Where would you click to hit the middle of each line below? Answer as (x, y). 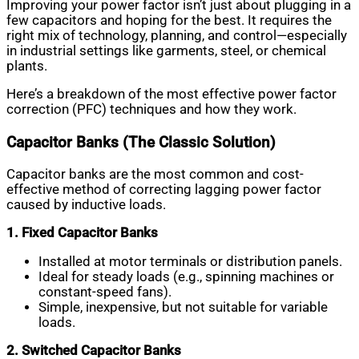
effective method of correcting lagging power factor (164, 189)
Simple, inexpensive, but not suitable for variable (183, 307)
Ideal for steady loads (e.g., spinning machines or (186, 276)
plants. (27, 66)
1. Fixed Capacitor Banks (82, 233)
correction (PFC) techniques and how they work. (151, 110)
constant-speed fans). (105, 292)
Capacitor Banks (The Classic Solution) (141, 142)
